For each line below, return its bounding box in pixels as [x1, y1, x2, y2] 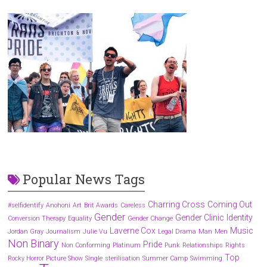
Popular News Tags [23, 170, 145, 188]
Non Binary [8, 237, 60, 250]
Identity [226, 212, 253, 222]
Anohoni [46, 201, 71, 209]
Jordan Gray [8, 227, 44, 235]
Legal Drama [158, 227, 197, 235]
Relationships [182, 241, 223, 249]
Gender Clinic [175, 212, 225, 222]
